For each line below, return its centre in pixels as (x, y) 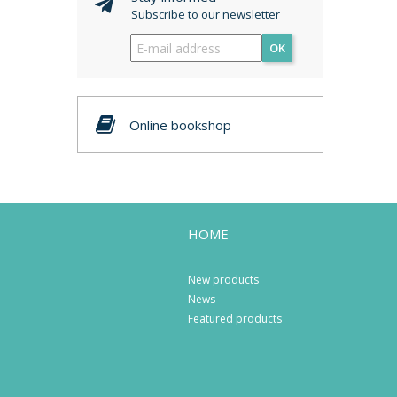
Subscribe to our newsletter (206, 14)
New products (224, 280)
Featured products (235, 319)
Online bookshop (180, 125)
